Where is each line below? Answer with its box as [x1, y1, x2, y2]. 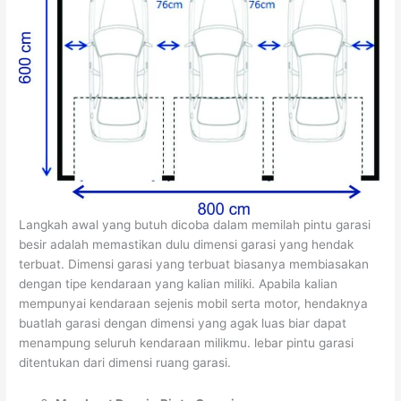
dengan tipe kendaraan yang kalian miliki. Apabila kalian [19, 277, 338, 292]
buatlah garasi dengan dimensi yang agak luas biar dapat [19, 316, 347, 331]
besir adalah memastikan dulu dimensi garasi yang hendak [19, 237, 354, 252]
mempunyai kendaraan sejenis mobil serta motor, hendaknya [19, 296, 369, 311]
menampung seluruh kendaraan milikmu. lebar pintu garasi [19, 336, 354, 351]
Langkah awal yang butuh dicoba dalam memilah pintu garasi [19, 218, 371, 233]
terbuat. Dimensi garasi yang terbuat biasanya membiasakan [19, 257, 370, 272]
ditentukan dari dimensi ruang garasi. [19, 355, 232, 371]
